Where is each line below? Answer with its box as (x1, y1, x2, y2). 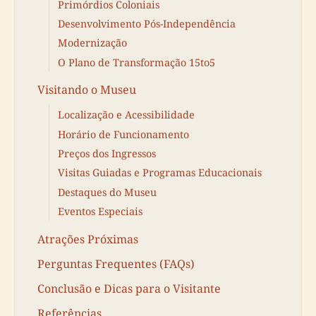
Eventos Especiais (58, 205, 142, 219)
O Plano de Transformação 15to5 (58, 55, 215, 69)
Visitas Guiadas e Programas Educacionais (58, 166, 262, 180)
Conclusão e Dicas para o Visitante (37, 281, 221, 297)
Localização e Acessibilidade (58, 108, 195, 122)
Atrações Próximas (37, 231, 138, 247)
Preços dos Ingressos (58, 147, 156, 160)
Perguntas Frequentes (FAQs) (37, 256, 195, 272)
